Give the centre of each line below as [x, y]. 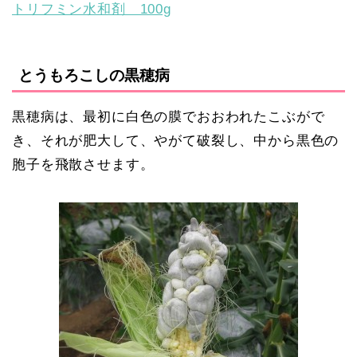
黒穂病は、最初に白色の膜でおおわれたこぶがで [169, 117]
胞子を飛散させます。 [83, 165]
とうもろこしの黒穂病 [94, 76]
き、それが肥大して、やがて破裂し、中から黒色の [176, 141]
